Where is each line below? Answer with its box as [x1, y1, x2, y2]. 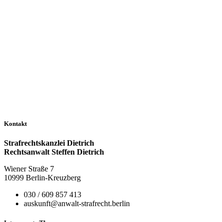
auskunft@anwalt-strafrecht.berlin [24, 199, 130, 208]
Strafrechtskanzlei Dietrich [4, 139, 94, 148]
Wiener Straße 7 [4, 165, 54, 173]
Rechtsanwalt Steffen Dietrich [4, 148, 104, 157]
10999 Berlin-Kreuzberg [4, 173, 81, 182]
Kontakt [4, 120, 27, 128]
